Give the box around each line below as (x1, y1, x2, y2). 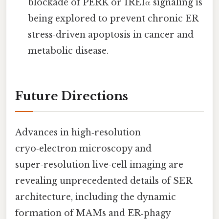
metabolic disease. (28, 45, 109, 57)
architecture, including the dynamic (15, 192, 176, 203)
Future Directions (15, 88, 128, 103)
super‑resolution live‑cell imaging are (15, 159, 183, 171)
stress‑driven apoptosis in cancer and (28, 29, 194, 41)
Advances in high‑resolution (15, 127, 141, 138)
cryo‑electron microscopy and (15, 143, 152, 154)
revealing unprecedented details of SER (15, 175, 192, 187)
